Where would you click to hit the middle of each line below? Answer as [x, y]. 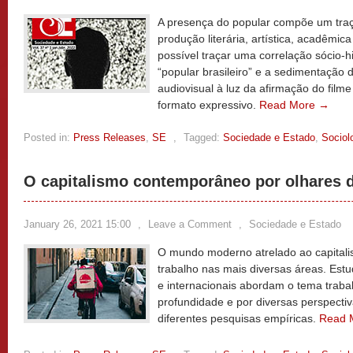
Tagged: [202, 137]
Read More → [294, 105]
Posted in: [47, 137]
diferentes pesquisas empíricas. [238, 318]
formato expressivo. [208, 105]
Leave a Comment [190, 224]
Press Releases [110, 137]
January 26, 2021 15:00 [77, 224]
